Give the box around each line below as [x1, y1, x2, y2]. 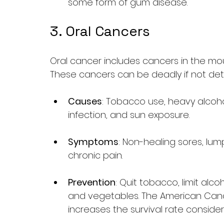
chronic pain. [68, 149, 122, 161]
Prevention [68, 176, 115, 188]
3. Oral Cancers [50, 22, 150, 40]
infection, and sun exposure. [68, 108, 189, 121]
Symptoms [68, 135, 118, 148]
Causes [68, 95, 102, 107]
